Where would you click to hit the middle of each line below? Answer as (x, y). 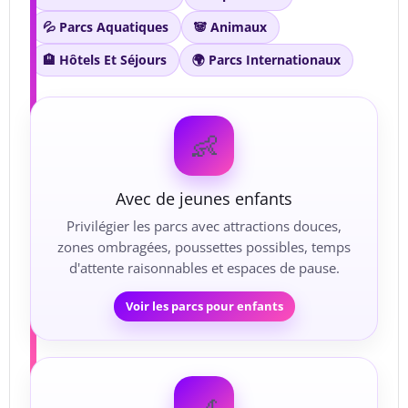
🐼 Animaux (230, 27)
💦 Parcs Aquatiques (106, 27)
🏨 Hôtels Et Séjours (105, 60)
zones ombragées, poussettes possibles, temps (204, 247)
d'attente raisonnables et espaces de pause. (204, 268)
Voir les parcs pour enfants (204, 306)
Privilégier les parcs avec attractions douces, (204, 226)
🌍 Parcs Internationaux (266, 60)
